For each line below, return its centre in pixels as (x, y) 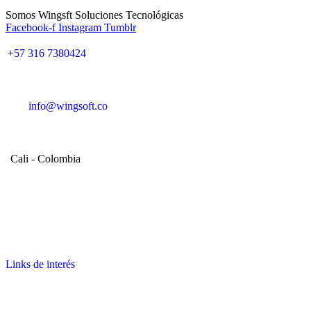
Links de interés (40, 264)
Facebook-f (31, 27)
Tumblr (120, 27)
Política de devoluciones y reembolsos (91, 211)
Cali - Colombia (45, 158)
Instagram (80, 27)
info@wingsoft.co (68, 106)
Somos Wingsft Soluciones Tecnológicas (94, 15)
